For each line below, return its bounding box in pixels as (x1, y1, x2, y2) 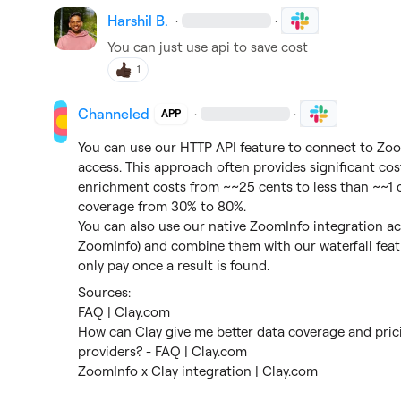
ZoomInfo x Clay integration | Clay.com (78, 363, 319, 380)
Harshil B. (107, 12, 168, 30)
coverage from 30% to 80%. (78, 198, 247, 215)
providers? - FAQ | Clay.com (78, 343, 248, 360)
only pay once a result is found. (78, 257, 270, 274)
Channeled (78, 105, 150, 123)
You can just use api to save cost (107, 38, 308, 55)
